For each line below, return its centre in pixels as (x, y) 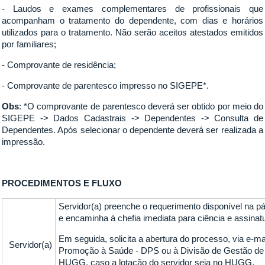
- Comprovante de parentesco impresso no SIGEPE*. (106, 85)
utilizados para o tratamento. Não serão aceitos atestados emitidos (132, 32)
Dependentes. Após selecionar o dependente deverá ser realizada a (132, 130)
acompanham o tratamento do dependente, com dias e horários (132, 20)
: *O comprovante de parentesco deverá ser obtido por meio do (141, 106)
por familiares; (29, 44)
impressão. (24, 142)
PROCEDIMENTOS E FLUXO (62, 183)
